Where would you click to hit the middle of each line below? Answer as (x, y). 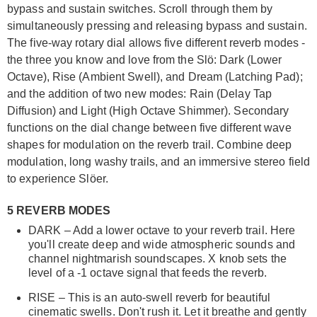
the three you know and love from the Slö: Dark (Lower (145, 59)
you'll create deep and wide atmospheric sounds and (162, 244)
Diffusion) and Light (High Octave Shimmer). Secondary (148, 110)
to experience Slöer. (58, 178)
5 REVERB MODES (59, 210)
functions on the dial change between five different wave (149, 127)
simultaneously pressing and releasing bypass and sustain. (157, 25)
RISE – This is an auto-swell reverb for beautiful (149, 297)
